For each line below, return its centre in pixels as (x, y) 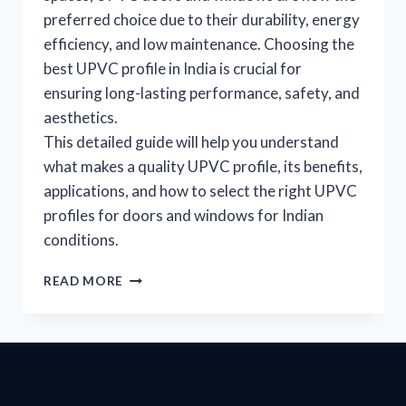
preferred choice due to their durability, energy (202, 20)
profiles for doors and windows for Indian (184, 216)
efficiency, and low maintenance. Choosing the (199, 44)
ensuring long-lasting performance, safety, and (202, 93)
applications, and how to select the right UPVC (200, 191)
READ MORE (84, 281)
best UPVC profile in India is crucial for (173, 69)
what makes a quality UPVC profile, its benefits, (203, 167)
